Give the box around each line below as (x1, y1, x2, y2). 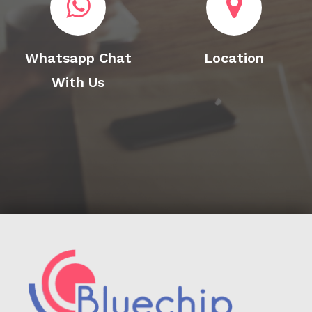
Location (204, 49, 264, 67)
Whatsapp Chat (24, 49, 132, 67)
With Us (52, 74, 104, 91)
